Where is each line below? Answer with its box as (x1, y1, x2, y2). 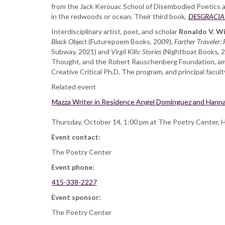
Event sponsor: (51, 193, 102, 202)
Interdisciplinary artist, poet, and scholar (51, 27, 179, 36)
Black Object (51, 37, 87, 46)
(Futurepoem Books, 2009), (87, 37, 174, 46)
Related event (51, 82, 96, 91)
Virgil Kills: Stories (109, 47, 161, 56)
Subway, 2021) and (51, 47, 109, 56)
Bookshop (85, 42, 117, 51)
